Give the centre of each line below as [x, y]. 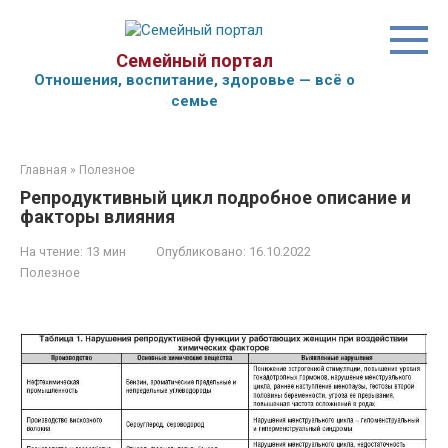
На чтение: [51, 251]
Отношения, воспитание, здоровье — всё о [194, 80]
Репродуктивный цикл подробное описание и [215, 197]
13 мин [104, 251]
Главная [43, 170]
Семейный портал [194, 60]
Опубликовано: [201, 251]
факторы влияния [97, 216]
